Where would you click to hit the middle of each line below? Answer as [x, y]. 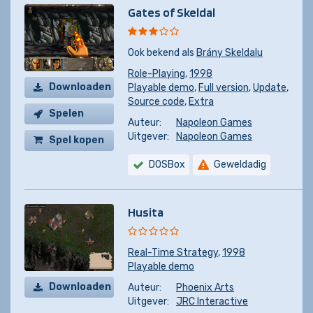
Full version [224, 88]
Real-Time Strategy [173, 253]
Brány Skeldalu [230, 53]
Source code [156, 102]
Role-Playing [156, 74]
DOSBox [167, 165]
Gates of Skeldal [172, 12]
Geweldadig [240, 165]
